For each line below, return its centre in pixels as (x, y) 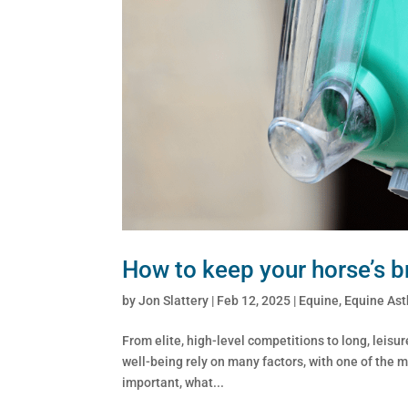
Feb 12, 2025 (254, 300)
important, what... (173, 382)
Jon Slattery (174, 300)
